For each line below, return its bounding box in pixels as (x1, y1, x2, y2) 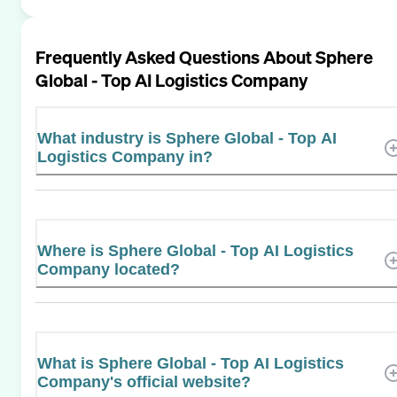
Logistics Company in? (37, 147, 213, 166)
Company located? (37, 260, 180, 278)
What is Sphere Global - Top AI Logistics (37, 354, 344, 372)
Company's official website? (37, 372, 251, 391)
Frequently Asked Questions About (35, 44, 315, 69)
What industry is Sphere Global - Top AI (37, 128, 337, 147)
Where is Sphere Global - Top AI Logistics (37, 241, 354, 260)
